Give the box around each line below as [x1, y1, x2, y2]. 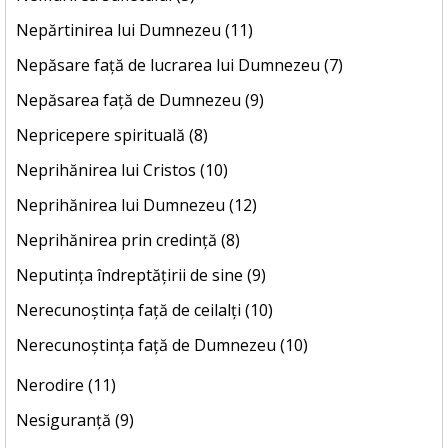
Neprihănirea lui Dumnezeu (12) [16, 194, 257, 217]
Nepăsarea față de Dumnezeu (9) [16, 89, 264, 112]
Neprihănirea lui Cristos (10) [16, 159, 228, 182]
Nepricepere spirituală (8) [16, 124, 208, 147]
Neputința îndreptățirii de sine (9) [16, 264, 266, 287]
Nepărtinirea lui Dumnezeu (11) [16, 19, 253, 42]
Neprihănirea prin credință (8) [16, 229, 240, 252]
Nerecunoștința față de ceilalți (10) [16, 299, 273, 322]
